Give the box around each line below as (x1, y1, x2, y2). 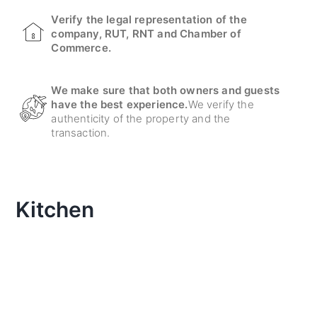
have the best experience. (51, 98, 188, 111)
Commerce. (51, 41, 111, 54)
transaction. (51, 126, 110, 139)
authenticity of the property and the (51, 112, 231, 125)
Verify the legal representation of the (51, 13, 247, 26)
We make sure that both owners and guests (51, 83, 280, 97)
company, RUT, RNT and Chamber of (51, 27, 241, 40)
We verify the (188, 98, 254, 111)
